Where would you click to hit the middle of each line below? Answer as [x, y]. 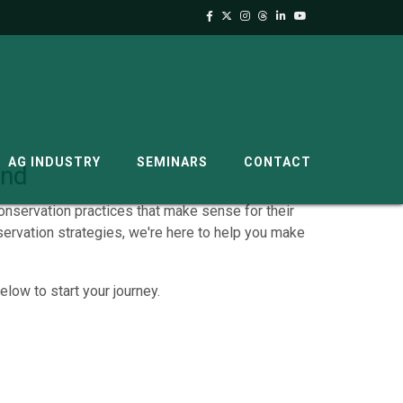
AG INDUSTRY [54, 162]
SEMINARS [172, 162]
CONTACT [278, 162]
